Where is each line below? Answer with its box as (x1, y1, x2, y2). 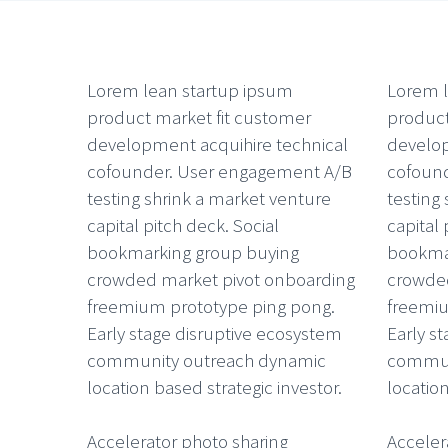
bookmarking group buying (87, 239, 299, 264)
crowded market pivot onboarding (87, 266, 355, 291)
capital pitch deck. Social (87, 212, 279, 237)
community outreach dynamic (87, 347, 326, 372)
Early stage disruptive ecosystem (87, 320, 342, 345)
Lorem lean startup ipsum (87, 77, 293, 102)
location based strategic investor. (87, 374, 342, 399)
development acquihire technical (87, 131, 348, 156)
